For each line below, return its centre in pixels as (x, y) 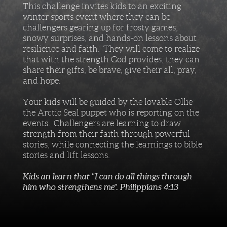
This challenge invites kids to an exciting (102, 6)
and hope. (42, 80)
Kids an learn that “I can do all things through (107, 176)
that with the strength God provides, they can (111, 59)
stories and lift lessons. (66, 155)
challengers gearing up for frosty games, (100, 27)
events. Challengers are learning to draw (102, 123)
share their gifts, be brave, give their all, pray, (110, 70)
